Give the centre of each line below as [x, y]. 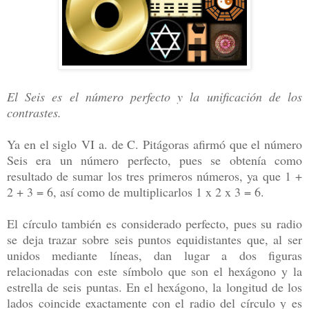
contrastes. [34, 112]
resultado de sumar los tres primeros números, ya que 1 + [154, 176]
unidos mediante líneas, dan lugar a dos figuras [154, 255]
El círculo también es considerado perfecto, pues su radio [154, 223]
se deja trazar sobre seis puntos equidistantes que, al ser [154, 239]
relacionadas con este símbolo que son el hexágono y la [154, 271]
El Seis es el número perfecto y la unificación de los [154, 96]
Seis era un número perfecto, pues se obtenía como [154, 160]
